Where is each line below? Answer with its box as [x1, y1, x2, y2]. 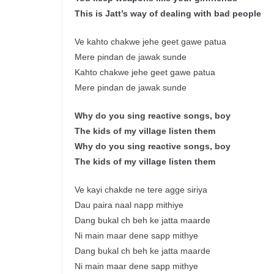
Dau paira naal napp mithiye [75, 200, 183, 210]
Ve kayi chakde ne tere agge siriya [75, 185, 207, 195]
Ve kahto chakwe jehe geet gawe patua [75, 37, 226, 47]
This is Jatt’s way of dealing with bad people [75, 9, 261, 19]
